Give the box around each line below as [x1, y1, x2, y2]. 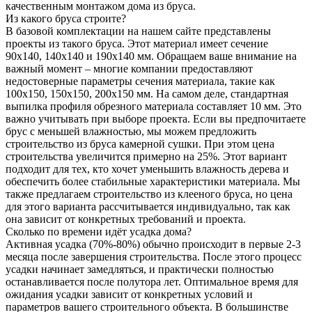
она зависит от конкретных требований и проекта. [6, 212, 246, 225]
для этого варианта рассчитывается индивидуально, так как [6, 200, 290, 212]
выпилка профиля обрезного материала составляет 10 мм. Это [6, 100, 302, 112]
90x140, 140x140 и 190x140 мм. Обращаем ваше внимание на [6, 49, 297, 62]
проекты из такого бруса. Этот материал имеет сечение [6, 37, 268, 49]
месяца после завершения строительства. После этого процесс [6, 250, 302, 263]
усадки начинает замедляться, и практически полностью [6, 263, 274, 275]
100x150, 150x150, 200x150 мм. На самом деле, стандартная [6, 87, 288, 100]
